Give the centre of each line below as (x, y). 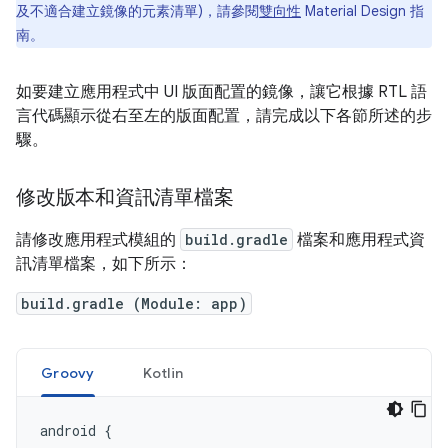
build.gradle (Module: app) (134, 304)
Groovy (68, 373)
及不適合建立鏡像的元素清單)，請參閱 (137, 11)
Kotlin (162, 373)
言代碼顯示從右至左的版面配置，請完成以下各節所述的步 (224, 116)
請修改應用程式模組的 (98, 240)
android (68, 431)
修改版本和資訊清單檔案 (125, 198)
